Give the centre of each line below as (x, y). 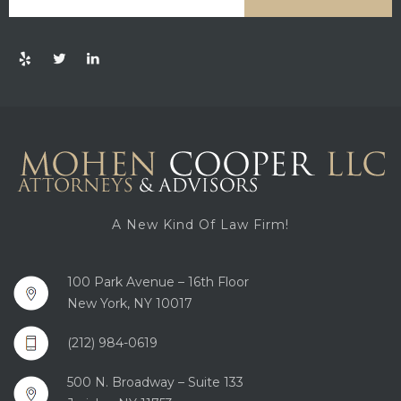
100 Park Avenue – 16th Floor (158, 282)
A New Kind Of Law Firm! (200, 225)
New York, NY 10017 (130, 304)
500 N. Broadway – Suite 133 (155, 383)
